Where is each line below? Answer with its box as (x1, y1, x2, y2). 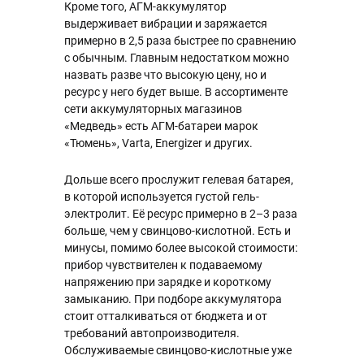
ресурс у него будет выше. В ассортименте (64, 85, 288, 98)
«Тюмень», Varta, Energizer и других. (64, 136, 253, 149)
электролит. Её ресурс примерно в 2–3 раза (64, 207, 297, 220)
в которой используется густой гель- (64, 190, 259, 203)
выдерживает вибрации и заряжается (64, 17, 267, 30)
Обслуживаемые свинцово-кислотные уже (64, 344, 292, 357)
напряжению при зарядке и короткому (64, 275, 271, 288)
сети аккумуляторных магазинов (64, 102, 242, 115)
